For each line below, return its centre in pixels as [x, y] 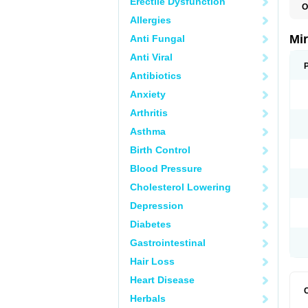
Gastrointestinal [168, 243]
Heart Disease [162, 280]
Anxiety [148, 94]
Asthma [148, 131]
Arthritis [149, 113]
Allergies [151, 20]
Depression [157, 206]
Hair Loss [152, 261]
